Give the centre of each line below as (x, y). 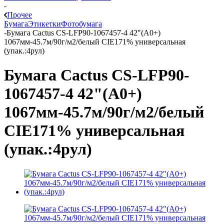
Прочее (19, 15)
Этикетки (44, 24)
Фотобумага (81, 24)
